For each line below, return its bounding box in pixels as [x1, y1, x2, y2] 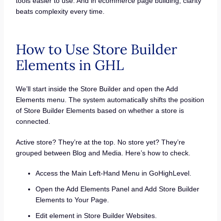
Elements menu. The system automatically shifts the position [15, 96, 204, 104]
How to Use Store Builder [15, 40, 177, 59]
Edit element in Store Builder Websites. [35, 212, 157, 220]
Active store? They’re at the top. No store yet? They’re [15, 138, 185, 146]
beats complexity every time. [15, 7, 105, 16]
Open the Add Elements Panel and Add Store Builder [35, 185, 199, 193]
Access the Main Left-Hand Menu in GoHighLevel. [35, 169, 191, 178]
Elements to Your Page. [35, 196, 109, 204]
